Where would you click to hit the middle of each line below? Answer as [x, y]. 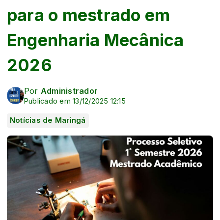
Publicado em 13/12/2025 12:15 [75, 101]
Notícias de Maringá [48, 120]
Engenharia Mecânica [96, 40]
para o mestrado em [89, 15]
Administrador [69, 91]
